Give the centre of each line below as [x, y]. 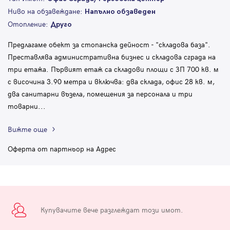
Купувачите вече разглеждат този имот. [112, 210]
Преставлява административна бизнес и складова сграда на [112, 56]
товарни [23, 106]
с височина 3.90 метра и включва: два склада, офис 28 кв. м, [111, 81]
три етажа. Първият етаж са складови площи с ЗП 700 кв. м [113, 69]
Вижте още [27, 129]
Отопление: [29, 24]
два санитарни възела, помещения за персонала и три [100, 93]
